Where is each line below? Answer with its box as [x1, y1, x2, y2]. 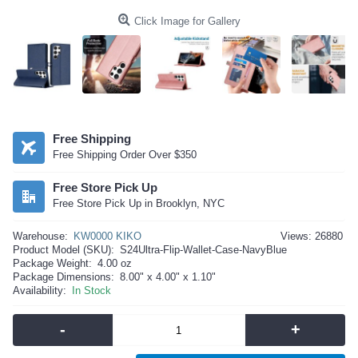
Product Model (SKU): [13, 244, 114, 257]
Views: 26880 [280, 230, 343, 243]
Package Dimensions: [13, 271, 114, 284]
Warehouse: [13, 230, 68, 243]
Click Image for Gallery [133, 15, 241, 27]
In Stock [72, 284, 111, 297]
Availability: [13, 284, 66, 297]
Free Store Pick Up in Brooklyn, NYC [53, 197, 225, 210]
